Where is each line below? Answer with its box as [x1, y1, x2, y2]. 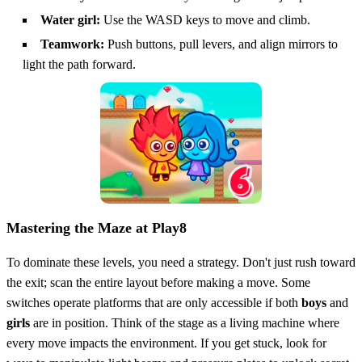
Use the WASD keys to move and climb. [100, 12, 310, 27]
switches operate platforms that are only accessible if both [6, 295, 301, 309]
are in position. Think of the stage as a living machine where [30, 315, 339, 330]
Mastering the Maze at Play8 [6, 219, 187, 236]
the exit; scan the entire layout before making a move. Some [6, 275, 310, 289]
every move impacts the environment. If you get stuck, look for [6, 335, 326, 350]
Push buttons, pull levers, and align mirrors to [104, 36, 338, 51]
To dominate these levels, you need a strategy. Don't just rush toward [6, 255, 356, 269]
